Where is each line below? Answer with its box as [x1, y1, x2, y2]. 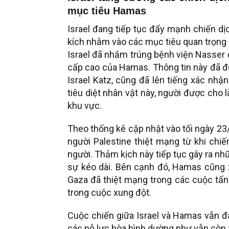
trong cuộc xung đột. [67, 187, 151, 198]
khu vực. [67, 100, 102, 111]
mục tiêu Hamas [67, 5, 146, 16]
